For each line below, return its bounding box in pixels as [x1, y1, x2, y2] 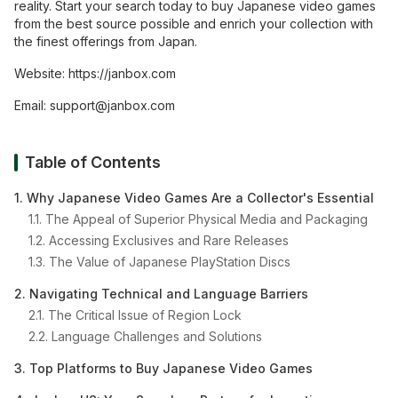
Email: [14, 98, 50, 114]
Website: [14, 66, 68, 82]
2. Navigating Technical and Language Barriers [14, 286, 308, 302]
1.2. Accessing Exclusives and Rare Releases [28, 233, 289, 249]
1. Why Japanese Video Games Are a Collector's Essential [14, 190, 374, 206]
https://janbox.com [68, 66, 176, 82]
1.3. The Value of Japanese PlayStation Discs [28, 254, 291, 270]
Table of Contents [25, 153, 161, 172]
